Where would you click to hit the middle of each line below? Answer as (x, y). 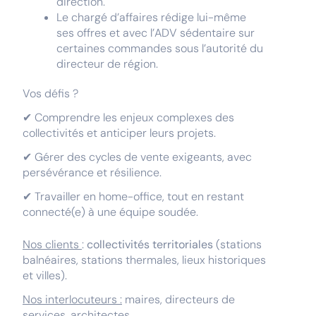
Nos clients (52, 244)
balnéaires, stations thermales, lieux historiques (144, 260)
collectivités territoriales (150, 244)
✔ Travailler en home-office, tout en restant (133, 196)
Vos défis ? (50, 93)
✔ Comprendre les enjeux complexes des (128, 117)
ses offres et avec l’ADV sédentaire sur (156, 33)
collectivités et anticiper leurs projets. (119, 133)
